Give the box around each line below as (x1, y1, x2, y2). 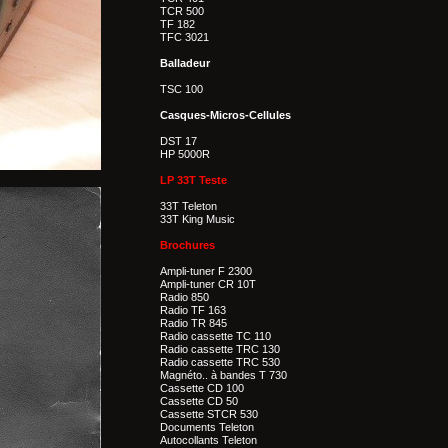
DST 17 (160, 135, 197, 147)
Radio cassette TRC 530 (160, 356, 280, 368)
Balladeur (160, 57, 210, 69)
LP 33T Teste (160, 174, 227, 186)
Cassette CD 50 (160, 395, 238, 407)
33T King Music (160, 213, 235, 225)
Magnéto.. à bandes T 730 (160, 369, 287, 381)
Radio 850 (160, 291, 209, 303)
